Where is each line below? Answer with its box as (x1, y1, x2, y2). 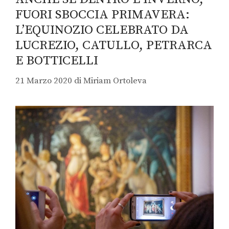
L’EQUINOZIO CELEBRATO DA (15, 22, 189, 38)
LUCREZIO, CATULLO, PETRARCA (15, 37, 212, 54)
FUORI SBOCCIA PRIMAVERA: (15, 7, 190, 23)
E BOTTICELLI (15, 53, 98, 69)
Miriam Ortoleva (83, 75, 147, 86)
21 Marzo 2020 (15, 75, 72, 86)
